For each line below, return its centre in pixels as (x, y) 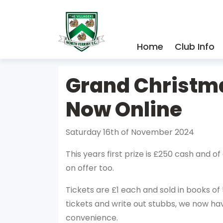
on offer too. (90, 168)
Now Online (124, 110)
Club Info (195, 47)
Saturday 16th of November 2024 (130, 132)
